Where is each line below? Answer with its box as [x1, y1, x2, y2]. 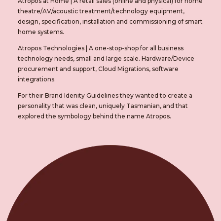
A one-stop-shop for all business [88, 44, 184, 52]
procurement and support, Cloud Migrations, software [17, 65, 179, 73]
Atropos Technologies [17, 44, 84, 52]
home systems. [17, 28, 64, 36]
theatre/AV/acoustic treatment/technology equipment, [17, 7, 184, 15]
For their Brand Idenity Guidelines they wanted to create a [17, 91, 192, 99]
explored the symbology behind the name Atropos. [17, 112, 171, 120]
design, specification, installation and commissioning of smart [17, 17, 203, 25]
